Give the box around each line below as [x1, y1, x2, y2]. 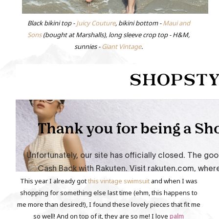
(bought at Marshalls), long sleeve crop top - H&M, [42, 30, 190, 40]
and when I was [149, 176, 197, 186]
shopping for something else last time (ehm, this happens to [20, 188, 197, 197]
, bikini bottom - [115, 19, 163, 28]
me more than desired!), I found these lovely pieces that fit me [17, 200, 200, 209]
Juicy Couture [76, 19, 115, 28]
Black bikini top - [27, 19, 76, 28]
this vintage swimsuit [88, 176, 150, 186]
